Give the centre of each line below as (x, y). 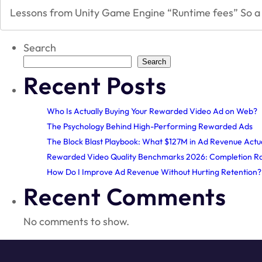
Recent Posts (95, 86)
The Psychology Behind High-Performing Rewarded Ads (150, 127)
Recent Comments (125, 197)
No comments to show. (76, 222)
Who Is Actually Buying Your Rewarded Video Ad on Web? (152, 111)
